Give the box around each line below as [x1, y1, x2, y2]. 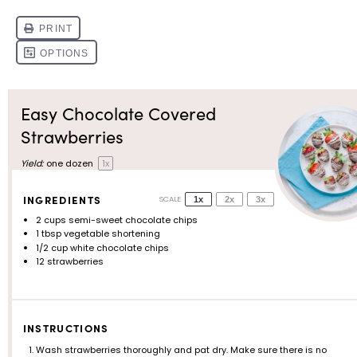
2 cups [36, 213, 67, 226]
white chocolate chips [68, 241, 170, 254]
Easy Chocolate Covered [21, 101, 216, 125]
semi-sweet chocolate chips [66, 213, 198, 226]
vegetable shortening [61, 227, 161, 240]
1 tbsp [36, 227, 62, 240]
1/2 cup [36, 241, 69, 254]
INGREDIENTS [22, 191, 102, 206]
